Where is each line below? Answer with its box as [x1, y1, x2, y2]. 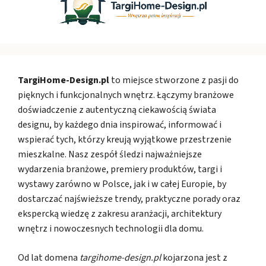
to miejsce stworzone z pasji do [109, 73, 239, 87]
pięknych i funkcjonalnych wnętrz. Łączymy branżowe [18, 88, 234, 102]
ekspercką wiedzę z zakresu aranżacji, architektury [18, 207, 221, 220]
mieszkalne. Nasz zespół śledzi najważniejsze [18, 147, 202, 161]
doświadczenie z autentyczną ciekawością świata [18, 103, 216, 116]
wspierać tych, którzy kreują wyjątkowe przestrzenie [18, 132, 232, 146]
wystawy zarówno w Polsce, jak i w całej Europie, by [18, 177, 226, 191]
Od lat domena [18, 251, 80, 264]
